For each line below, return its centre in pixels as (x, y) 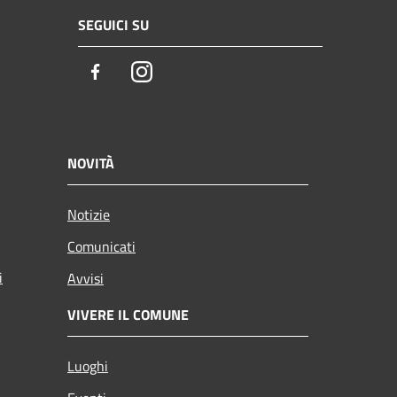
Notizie (89, 214)
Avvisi (86, 278)
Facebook (137, 73)
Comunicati (101, 246)
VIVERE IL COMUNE (128, 314)
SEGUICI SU (113, 25)
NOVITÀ (91, 163)
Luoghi (88, 366)
